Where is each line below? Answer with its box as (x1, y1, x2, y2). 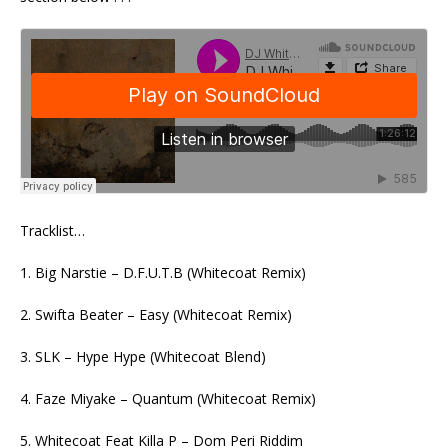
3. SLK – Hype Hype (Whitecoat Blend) (20, 346, 266, 366)
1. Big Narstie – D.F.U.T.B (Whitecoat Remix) (20, 262, 306, 282)
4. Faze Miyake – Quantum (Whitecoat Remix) (20, 388, 316, 408)
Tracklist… (20, 220, 85, 240)
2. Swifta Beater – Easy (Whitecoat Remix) (20, 304, 292, 324)
